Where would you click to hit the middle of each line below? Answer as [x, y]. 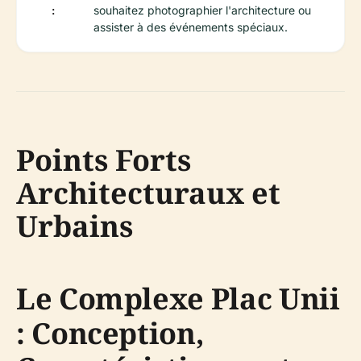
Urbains [75, 226]
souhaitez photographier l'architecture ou [202, 10]
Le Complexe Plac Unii [178, 299]
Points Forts [104, 160]
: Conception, [110, 334]
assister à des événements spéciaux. [191, 27]
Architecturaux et [148, 193]
